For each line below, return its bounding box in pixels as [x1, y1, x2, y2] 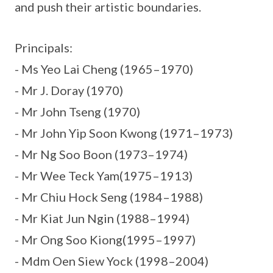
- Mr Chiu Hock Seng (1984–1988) [15, 190, 203, 204]
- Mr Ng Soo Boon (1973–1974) [15, 147, 188, 161]
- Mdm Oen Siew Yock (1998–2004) [15, 253, 208, 268]
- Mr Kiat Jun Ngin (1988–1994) [15, 211, 190, 225]
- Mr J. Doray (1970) [15, 83, 123, 97]
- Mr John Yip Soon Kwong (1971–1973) [15, 126, 233, 140]
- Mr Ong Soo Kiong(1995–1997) [15, 232, 196, 247]
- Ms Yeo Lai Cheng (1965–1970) [15, 62, 193, 76]
